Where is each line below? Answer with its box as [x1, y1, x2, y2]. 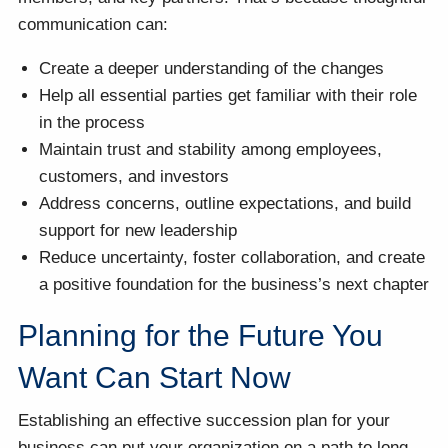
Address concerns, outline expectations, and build [39, 193, 412, 213]
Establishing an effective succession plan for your [18, 411, 391, 431]
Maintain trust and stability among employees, [39, 139, 383, 159]
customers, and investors [39, 166, 230, 186]
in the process [39, 112, 146, 132]
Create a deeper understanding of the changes [39, 58, 385, 78]
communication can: [18, 14, 169, 34]
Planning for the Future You [18, 318, 384, 352]
